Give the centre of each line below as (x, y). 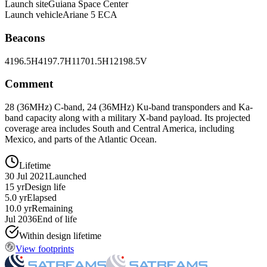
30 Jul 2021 (27, 176)
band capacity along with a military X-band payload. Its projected (128, 118)
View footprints (45, 249)
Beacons (25, 38)
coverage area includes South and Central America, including (119, 129)
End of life (57, 219)
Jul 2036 (21, 219)
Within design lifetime (60, 236)
